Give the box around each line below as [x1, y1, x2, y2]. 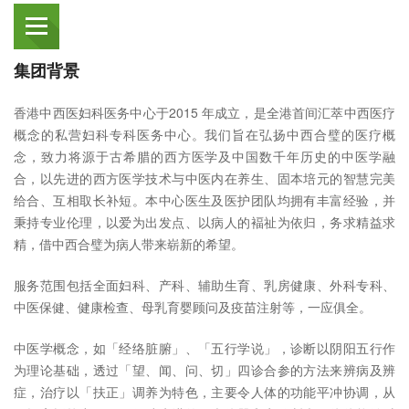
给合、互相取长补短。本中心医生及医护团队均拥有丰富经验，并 [14, 190, 395, 209]
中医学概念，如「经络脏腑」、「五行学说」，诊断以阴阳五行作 [14, 338, 395, 357]
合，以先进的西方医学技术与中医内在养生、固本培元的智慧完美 [14, 168, 395, 187]
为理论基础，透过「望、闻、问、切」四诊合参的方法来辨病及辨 [14, 360, 395, 379]
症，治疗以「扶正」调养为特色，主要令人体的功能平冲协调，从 [14, 382, 395, 401]
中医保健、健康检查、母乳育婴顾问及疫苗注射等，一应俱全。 [14, 297, 372, 316]
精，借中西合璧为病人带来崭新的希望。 [14, 234, 244, 253]
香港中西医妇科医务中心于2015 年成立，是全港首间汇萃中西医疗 [14, 102, 395, 121]
